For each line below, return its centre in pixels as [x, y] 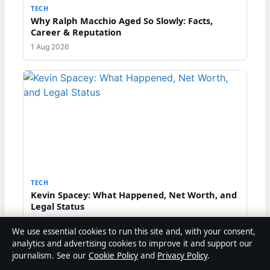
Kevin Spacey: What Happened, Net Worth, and [134, 195]
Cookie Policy [113, 256]
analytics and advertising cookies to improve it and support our [132, 243]
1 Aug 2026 [50, 47]
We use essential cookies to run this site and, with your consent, [134, 231]
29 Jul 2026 [51, 221]
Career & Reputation [76, 32]
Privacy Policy [182, 256]
